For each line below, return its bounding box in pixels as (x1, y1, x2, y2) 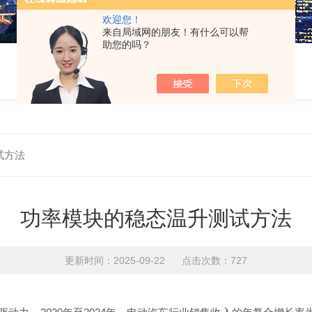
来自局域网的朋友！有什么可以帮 (102, 26, 249, 38)
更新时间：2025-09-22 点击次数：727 (64, 255, 247, 266)
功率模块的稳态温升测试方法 (19, 207, 292, 230)
